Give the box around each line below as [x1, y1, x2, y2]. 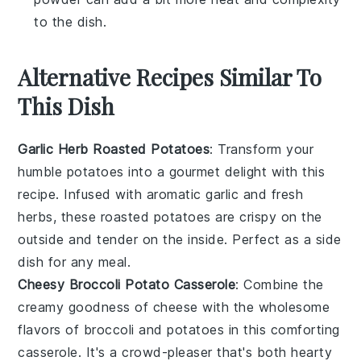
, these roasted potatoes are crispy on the [52, 208, 322, 225]
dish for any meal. [18, 253, 131, 270]
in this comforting [224, 321, 340, 338]
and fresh [239, 185, 304, 202]
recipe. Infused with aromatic [18, 185, 206, 202]
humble [18, 163, 67, 180]
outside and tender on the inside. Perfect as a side [18, 230, 342, 247]
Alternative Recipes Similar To [18, 61, 322, 92]
